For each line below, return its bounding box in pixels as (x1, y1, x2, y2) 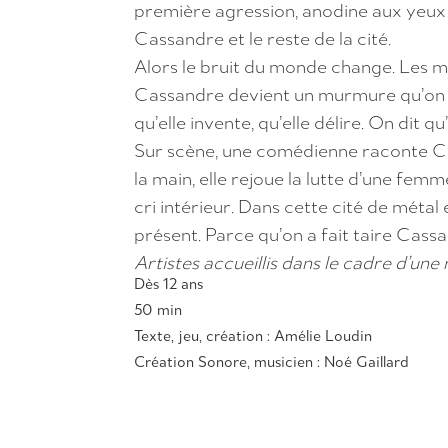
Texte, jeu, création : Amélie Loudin (134, 325, 373, 345)
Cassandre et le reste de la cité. (134, 25, 392, 50)
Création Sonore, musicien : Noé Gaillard (134, 351, 414, 371)
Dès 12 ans (134, 273, 204, 293)
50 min (134, 299, 183, 319)
